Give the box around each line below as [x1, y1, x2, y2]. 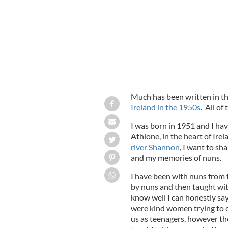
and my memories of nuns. [130, 152, 221, 162]
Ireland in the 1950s [130, 102, 201, 112]
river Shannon [130, 141, 180, 152]
